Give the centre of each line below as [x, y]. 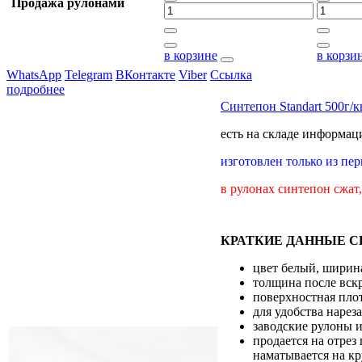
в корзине [191, 55]
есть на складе [260, 133]
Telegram [88, 74]
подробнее [36, 89]
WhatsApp [34, 74]
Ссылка [231, 74]
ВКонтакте [145, 74]
